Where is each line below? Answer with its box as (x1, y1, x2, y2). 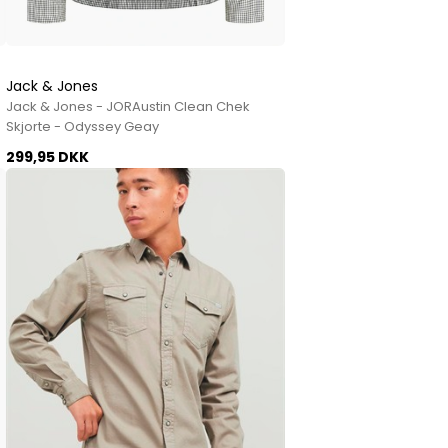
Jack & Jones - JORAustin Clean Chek (6, 96, 251, 116)
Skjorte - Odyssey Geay (6, 116, 160, 136)
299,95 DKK (6, 146, 90, 167)
